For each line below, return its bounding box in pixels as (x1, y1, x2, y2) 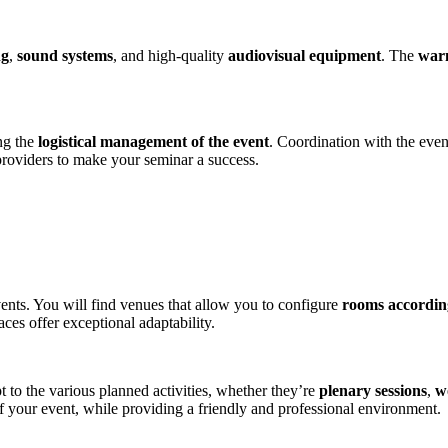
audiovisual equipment (228, 46, 381, 64)
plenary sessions (319, 382, 427, 400)
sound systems (17, 46, 113, 64)
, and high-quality (113, 46, 228, 64)
